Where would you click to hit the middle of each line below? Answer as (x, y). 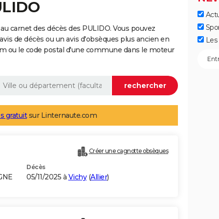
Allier (99, 177)
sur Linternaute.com (62, 116)
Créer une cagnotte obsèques (128, 151)
